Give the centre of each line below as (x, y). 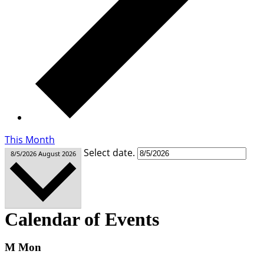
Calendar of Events (82, 219)
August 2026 (57, 153)
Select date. (110, 152)
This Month (30, 139)
